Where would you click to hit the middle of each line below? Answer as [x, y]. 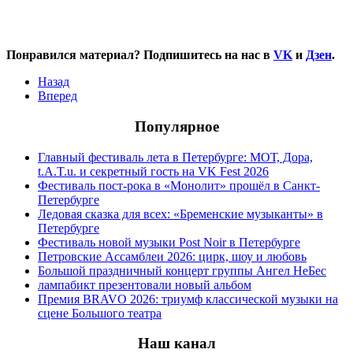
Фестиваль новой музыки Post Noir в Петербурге [169, 242]
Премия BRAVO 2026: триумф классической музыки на [188, 299]
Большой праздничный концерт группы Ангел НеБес [182, 270]
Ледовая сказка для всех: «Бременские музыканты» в [180, 214]
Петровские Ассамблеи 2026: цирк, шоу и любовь [172, 256]
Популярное [176, 126]
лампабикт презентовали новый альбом [145, 284]
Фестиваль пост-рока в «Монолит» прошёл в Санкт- [179, 185]
